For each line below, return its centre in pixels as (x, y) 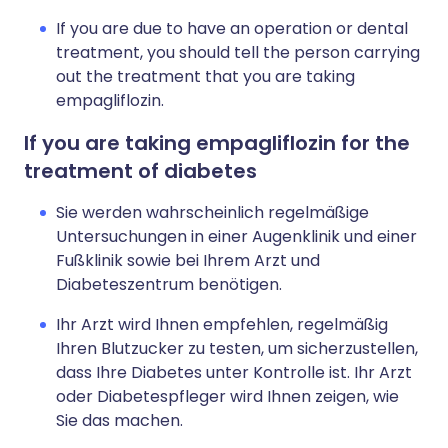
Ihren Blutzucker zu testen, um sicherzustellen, (237, 348)
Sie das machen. (119, 420)
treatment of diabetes (140, 171)
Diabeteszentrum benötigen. (169, 284)
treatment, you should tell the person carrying (238, 52)
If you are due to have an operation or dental (232, 28)
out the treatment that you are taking (205, 76)
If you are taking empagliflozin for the (217, 143)
